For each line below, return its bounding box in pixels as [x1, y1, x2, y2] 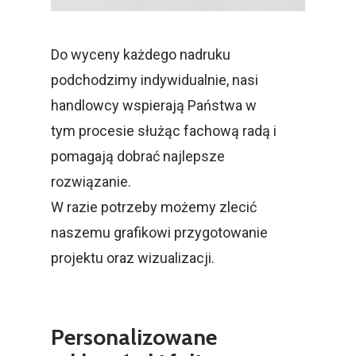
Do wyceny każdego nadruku [51, 45, 230, 63]
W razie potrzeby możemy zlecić [51, 198, 257, 215]
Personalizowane [51, 323, 217, 350]
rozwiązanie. [51, 172, 131, 190]
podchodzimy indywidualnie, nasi [51, 71, 258, 88]
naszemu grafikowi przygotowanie [51, 223, 268, 241]
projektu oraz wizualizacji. [51, 249, 215, 266]
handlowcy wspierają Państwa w [51, 96, 257, 114]
